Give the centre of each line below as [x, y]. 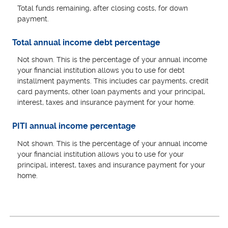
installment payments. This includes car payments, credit [113, 81]
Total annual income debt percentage [87, 42]
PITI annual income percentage [74, 126]
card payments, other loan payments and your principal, [111, 92]
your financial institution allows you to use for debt [101, 70]
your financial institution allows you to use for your [101, 154]
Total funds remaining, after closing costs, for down [103, 8]
